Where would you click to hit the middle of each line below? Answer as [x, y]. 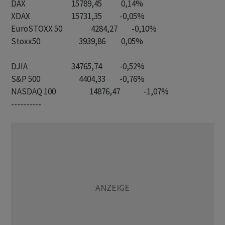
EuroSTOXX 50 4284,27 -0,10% [37, 29]
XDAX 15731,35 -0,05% [30, 16]
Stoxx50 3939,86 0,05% [32, 41]
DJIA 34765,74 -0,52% [29, 66]
